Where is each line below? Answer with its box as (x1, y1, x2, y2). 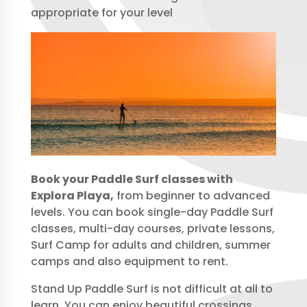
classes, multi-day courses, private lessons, (30, 220, 275, 236)
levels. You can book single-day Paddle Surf (30, 204, 273, 220)
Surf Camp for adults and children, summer (30, 236, 271, 253)
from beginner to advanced (113, 187, 270, 204)
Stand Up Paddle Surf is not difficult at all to (30, 280, 273, 297)
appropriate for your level (30, 5, 173, 21)
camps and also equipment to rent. (30, 253, 228, 269)
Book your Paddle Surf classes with (30, 171, 233, 187)
